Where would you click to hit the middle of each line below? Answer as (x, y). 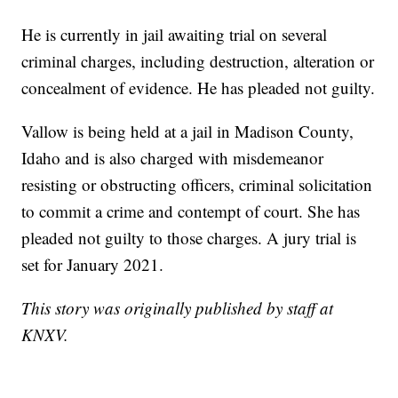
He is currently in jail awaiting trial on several (175, 35)
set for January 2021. (93, 265)
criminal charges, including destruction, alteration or (198, 61)
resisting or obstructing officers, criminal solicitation (197, 185)
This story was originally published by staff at (178, 308)
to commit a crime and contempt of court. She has (191, 211)
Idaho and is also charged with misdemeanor (173, 158)
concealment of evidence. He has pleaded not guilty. (199, 88)
